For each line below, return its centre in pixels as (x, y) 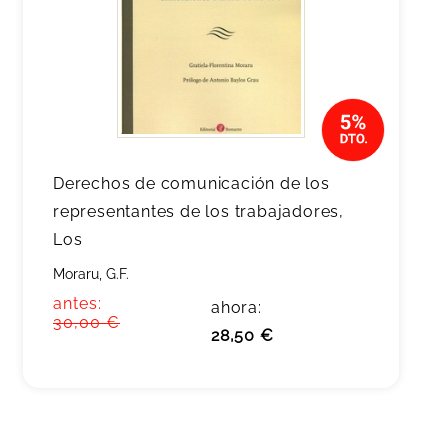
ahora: (236, 307)
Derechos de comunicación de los (191, 183)
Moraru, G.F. (91, 274)
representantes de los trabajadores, (198, 211)
